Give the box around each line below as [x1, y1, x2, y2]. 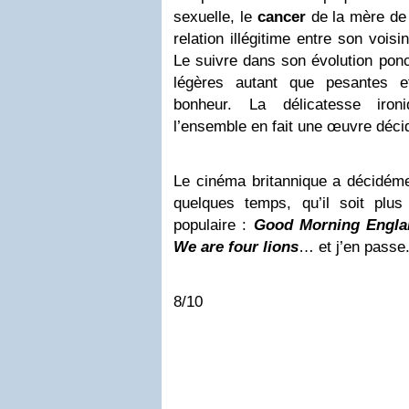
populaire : [173, 216, 254, 235]
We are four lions [173, 238, 299, 257]
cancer [257, 8, 306, 26]
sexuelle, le [173, 8, 257, 26]
